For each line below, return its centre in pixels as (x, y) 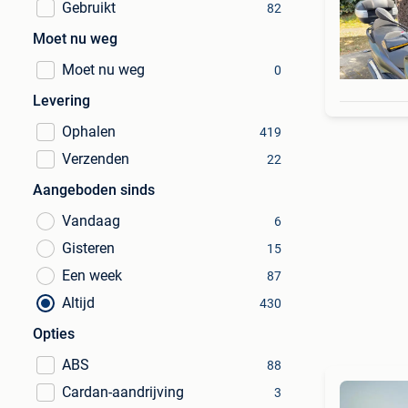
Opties (54, 334)
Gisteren (88, 248)
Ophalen (89, 132)
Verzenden (96, 159)
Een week (92, 275)
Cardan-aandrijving (123, 392)
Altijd (78, 303)
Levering (61, 101)
